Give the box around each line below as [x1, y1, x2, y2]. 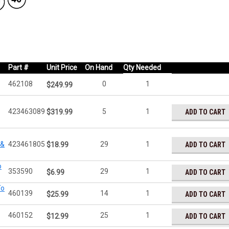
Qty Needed [123, 63, 161, 72]
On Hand [85, 63, 112, 72]
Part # [8, 63, 29, 72]
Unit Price [47, 63, 77, 72]
